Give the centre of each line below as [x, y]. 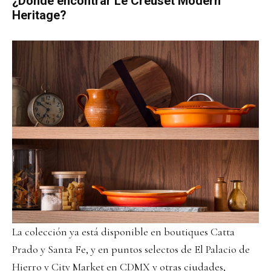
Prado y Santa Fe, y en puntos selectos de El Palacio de [131, 250]
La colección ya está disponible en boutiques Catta [123, 232]
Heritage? [39, 15]
